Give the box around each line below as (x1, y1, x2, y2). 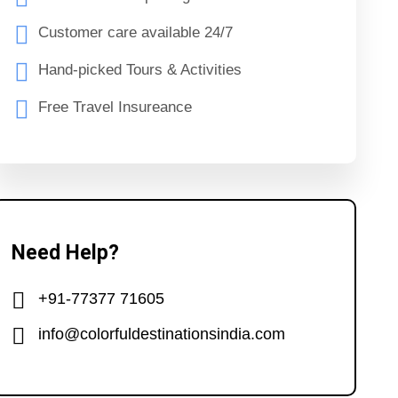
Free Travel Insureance (38, 98, 193, 115)
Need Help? (12, 240, 120, 265)
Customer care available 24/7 (38, 23, 234, 41)
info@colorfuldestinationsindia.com (38, 325, 286, 344)
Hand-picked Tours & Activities (38, 60, 243, 78)
